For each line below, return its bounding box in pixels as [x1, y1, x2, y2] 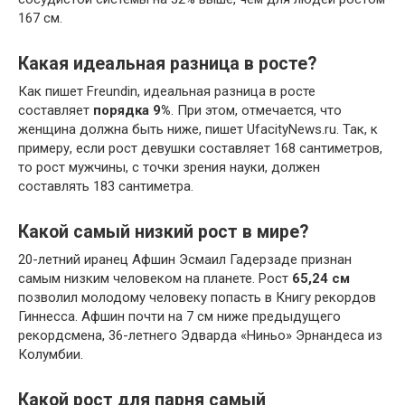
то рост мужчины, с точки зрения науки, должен [18, 158, 320, 175]
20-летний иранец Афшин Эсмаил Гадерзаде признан [18, 250, 352, 268]
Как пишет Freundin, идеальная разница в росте [18, 82, 316, 99]
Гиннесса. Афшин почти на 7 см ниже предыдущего [18, 307, 341, 325]
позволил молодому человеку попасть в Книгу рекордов [18, 288, 376, 306]
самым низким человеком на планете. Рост [18, 269, 292, 287]
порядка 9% [93, 101, 171, 118]
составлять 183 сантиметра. [18, 177, 193, 194]
